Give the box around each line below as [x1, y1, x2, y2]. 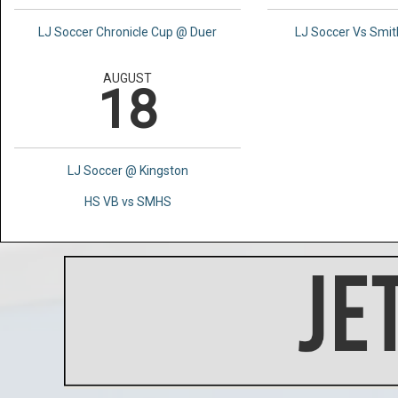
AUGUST [103, 70, 152, 85]
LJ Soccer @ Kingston [67, 163, 188, 178]
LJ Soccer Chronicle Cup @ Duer [38, 24, 217, 39]
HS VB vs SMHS [84, 194, 171, 209]
